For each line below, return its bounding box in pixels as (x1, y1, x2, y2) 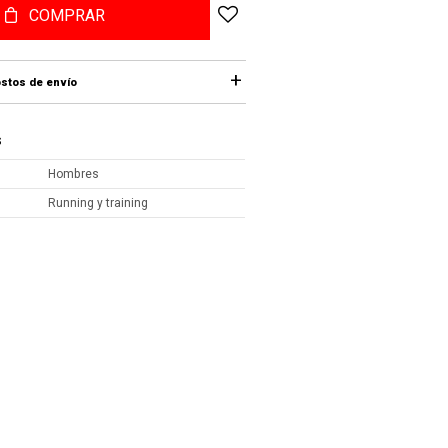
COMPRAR (29, 4, 105, 28)
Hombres (48, 165, 100, 183)
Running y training (48, 194, 149, 212)
